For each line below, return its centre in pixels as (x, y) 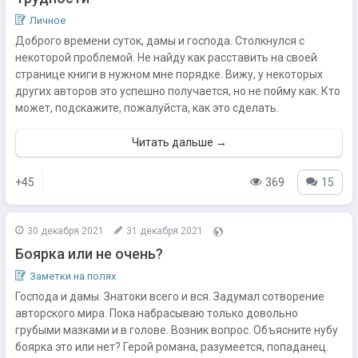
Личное (48, 20)
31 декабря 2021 (165, 231)
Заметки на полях (73, 276)
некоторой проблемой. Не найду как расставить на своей (166, 58)
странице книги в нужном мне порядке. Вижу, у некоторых (169, 74)
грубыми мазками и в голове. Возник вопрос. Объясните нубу (177, 330)
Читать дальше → (179, 142)
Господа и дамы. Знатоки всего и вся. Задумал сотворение (170, 296)
